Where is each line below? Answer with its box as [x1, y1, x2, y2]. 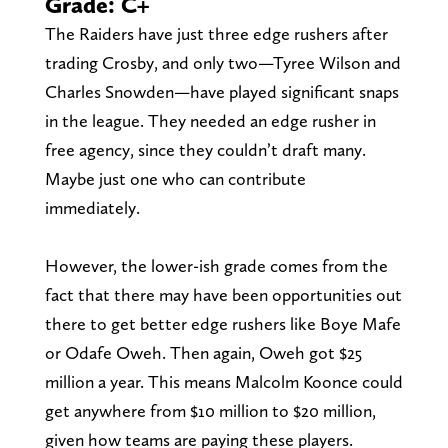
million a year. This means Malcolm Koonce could [44, 370, 403, 392]
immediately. [44, 196, 140, 218]
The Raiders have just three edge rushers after [44, 22, 388, 44]
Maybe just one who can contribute [44, 167, 306, 189]
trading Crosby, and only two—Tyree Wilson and [44, 51, 401, 73]
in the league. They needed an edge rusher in [44, 109, 376, 131]
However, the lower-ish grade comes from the [44, 254, 388, 276]
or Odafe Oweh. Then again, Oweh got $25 [44, 341, 362, 363]
